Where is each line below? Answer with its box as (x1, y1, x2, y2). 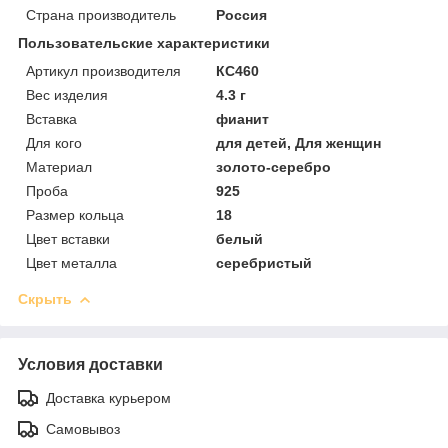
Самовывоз (46, 420, 120, 437)
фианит (216, 110, 270, 127)
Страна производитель (26, 6, 176, 23)
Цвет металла (26, 254, 117, 271)
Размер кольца (26, 206, 124, 223)
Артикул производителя (26, 62, 181, 79)
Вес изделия (26, 86, 108, 103)
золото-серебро (216, 158, 332, 175)
